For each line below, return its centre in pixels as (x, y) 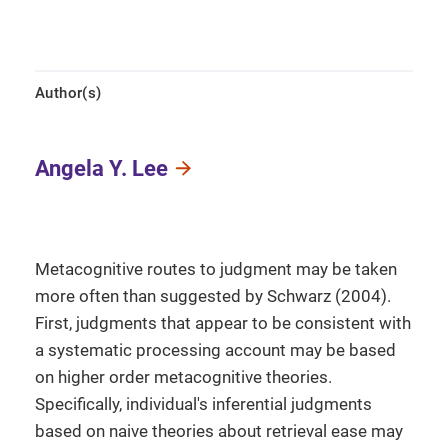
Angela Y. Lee (101, 168)
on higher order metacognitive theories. (183, 377)
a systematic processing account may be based (215, 350)
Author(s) (68, 93)
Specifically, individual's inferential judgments (203, 404)
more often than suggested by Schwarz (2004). (213, 296)
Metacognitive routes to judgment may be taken (216, 269)
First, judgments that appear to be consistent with (223, 323)
